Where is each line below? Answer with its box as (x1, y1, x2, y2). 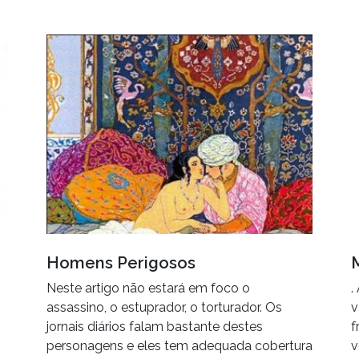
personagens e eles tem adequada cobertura (46, 338, 313, 354)
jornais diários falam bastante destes (46, 319, 263, 335)
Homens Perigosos (46, 253, 196, 273)
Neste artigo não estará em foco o (46, 280, 250, 296)
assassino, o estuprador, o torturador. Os (46, 300, 282, 316)
